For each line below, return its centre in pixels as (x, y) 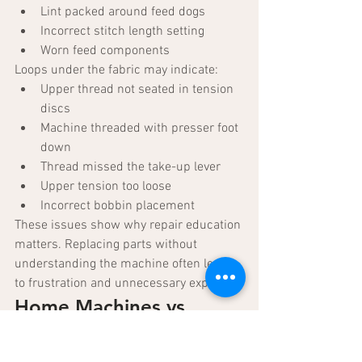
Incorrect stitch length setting (122, 32)
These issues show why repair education (129, 226)
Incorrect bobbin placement (118, 206)
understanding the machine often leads (126, 265)
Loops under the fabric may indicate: (116, 71)
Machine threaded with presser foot (141, 129)
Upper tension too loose (106, 187)
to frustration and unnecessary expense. (126, 284)
